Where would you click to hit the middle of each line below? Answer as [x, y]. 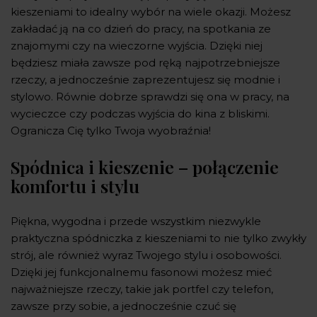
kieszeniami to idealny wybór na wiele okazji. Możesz [151, 11]
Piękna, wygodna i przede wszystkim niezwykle [136, 221]
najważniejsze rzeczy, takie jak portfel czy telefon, [142, 289]
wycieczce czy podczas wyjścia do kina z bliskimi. [140, 113]
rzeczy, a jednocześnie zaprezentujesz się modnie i [145, 79]
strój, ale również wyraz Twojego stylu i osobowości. [146, 255]
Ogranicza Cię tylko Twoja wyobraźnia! [111, 130]
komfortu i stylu [75, 185]
